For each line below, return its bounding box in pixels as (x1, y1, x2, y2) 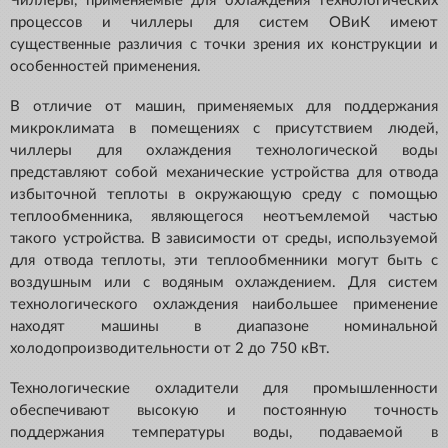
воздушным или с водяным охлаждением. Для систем (10, 275, 438, 291)
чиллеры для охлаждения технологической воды (10, 143, 438, 159)
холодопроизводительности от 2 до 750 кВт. (10, 341, 330, 357)
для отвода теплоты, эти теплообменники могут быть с (10, 253, 438, 269)
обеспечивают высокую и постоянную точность (10, 403, 438, 419)
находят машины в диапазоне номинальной (10, 319, 438, 335)
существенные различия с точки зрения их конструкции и (10, 37, 438, 53)
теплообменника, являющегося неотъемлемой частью (10, 209, 438, 225)
